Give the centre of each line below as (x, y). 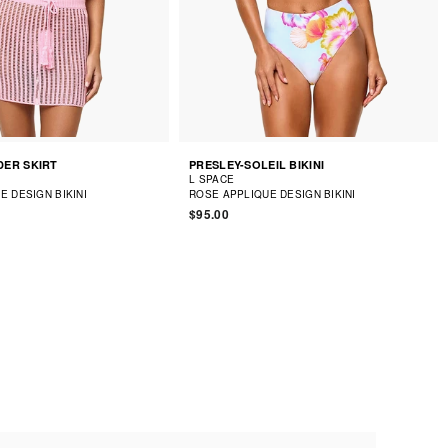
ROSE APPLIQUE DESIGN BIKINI (272, 193)
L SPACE (212, 178)
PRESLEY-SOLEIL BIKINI (257, 164)
